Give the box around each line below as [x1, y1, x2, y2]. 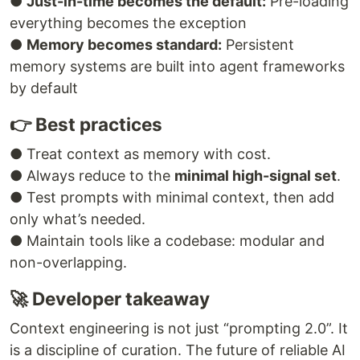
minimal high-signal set [174, 166, 337, 184]
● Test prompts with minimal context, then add [10, 188, 334, 206]
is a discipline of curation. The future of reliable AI [10, 341, 346, 358]
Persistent [222, 35, 294, 53]
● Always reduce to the [10, 166, 174, 184]
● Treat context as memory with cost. [10, 145, 271, 162]
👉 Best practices [10, 112, 162, 135]
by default [10, 79, 78, 96]
